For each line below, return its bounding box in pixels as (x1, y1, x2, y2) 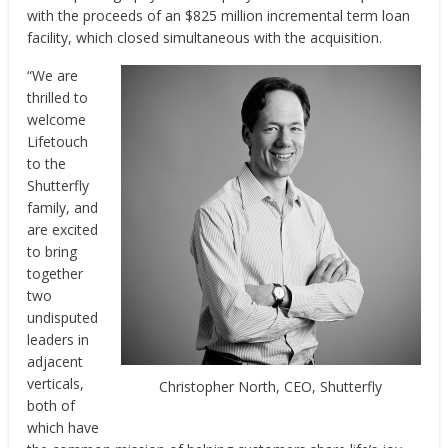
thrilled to (27, 88, 89, 107)
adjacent (27, 352, 84, 371)
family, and (27, 198, 99, 217)
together (27, 264, 84, 283)
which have (27, 418, 100, 437)
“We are (27, 66, 79, 85)
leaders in (27, 330, 90, 349)
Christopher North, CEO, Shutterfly (159, 377, 383, 397)
